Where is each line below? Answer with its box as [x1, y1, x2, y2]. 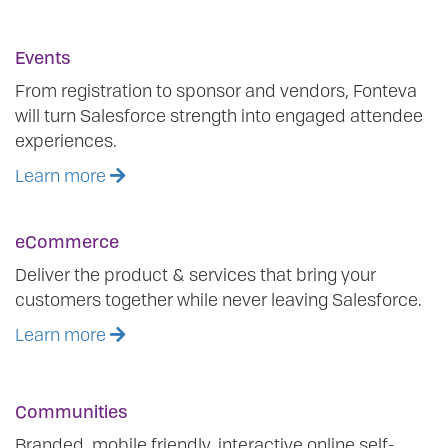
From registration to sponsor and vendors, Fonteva [15, 78, 417, 103]
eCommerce [15, 229, 119, 254]
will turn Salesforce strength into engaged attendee [15, 103, 423, 128]
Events [15, 45, 71, 70]
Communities [15, 399, 128, 424]
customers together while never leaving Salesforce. [15, 287, 422, 312]
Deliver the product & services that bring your [15, 262, 376, 287]
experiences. [15, 128, 117, 153]
